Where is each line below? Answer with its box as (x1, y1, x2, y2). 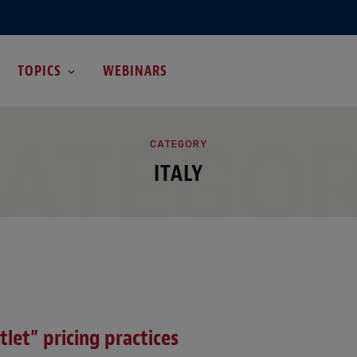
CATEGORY (150, 138, 207, 150)
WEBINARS (103, 61, 168, 80)
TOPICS (17, 61, 61, 80)
